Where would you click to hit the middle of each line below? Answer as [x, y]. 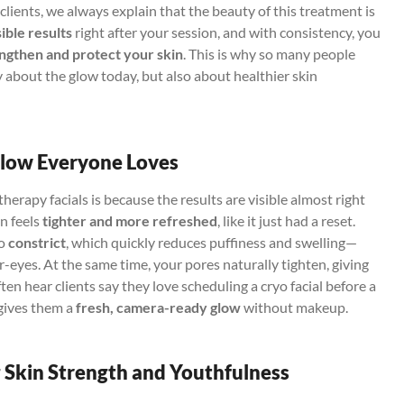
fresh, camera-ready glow [158, 307]
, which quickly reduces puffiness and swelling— [211, 242]
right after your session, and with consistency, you [226, 32]
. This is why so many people [269, 53]
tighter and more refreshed [130, 220]
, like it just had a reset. [286, 220]
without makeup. [294, 307]
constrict [37, 242]
